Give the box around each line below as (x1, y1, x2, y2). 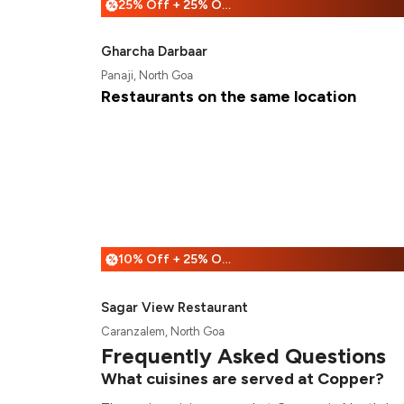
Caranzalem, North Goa (101, 325, 225, 338)
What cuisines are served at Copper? (101, 369, 384, 389)
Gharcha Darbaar (101, 43, 207, 60)
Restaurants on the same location (101, 87, 356, 106)
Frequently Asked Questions (101, 343, 386, 369)
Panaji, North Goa (101, 69, 193, 82)
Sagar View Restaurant (101, 299, 248, 316)
